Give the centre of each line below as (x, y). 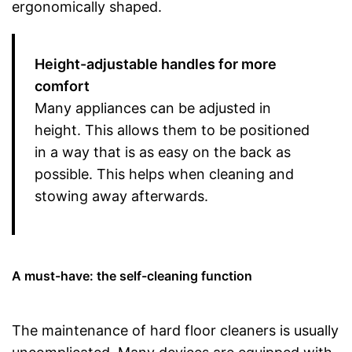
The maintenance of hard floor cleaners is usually (175, 331)
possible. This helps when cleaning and (164, 174)
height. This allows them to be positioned (172, 130)
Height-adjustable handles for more (156, 64)
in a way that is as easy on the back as (163, 152)
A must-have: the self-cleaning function (132, 276)
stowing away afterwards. (121, 196)
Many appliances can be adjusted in (153, 108)
